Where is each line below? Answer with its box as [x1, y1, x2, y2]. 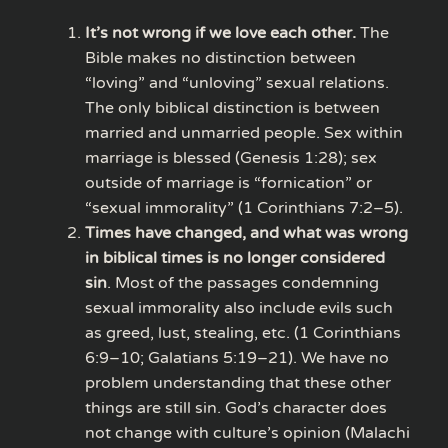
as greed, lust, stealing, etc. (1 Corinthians [85, 322, 401, 343]
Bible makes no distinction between [85, 47, 356, 68]
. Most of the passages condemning [107, 272, 379, 293]
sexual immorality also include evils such [85, 297, 393, 318]
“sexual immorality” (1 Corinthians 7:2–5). [85, 197, 403, 218]
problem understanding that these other [85, 372, 391, 393]
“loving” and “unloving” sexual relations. [85, 72, 389, 93]
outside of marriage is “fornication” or [85, 172, 372, 193]
